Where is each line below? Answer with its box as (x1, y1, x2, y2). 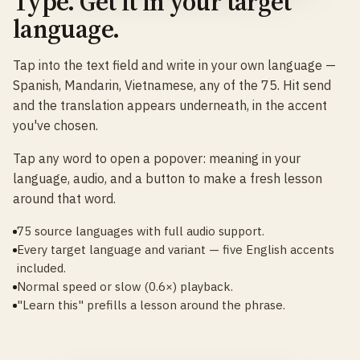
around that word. (13, 190, 116, 207)
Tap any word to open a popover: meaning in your (13, 150, 301, 166)
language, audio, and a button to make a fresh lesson (13, 170, 322, 186)
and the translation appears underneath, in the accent (13, 97, 327, 113)
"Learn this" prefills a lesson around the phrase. (17, 297, 285, 313)
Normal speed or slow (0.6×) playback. (17, 279, 233, 294)
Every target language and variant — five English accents (17, 242, 334, 257)
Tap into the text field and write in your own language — (13, 57, 336, 73)
